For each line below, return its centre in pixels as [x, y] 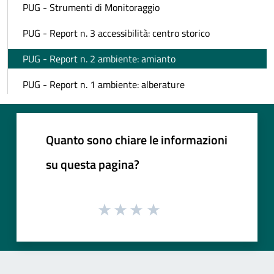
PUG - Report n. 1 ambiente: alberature [104, 84]
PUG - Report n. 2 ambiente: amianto [99, 58]
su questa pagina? [93, 164]
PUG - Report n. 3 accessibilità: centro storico [116, 33]
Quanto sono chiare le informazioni [137, 139]
